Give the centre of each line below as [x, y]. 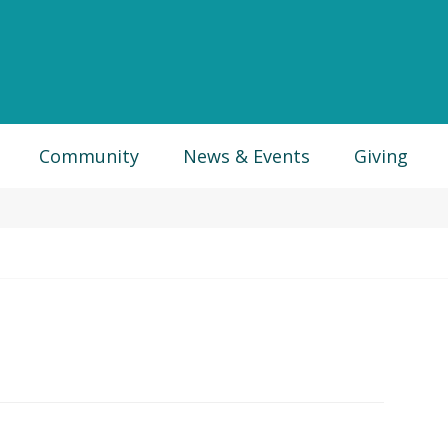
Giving [381, 156]
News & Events [246, 156]
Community [89, 156]
